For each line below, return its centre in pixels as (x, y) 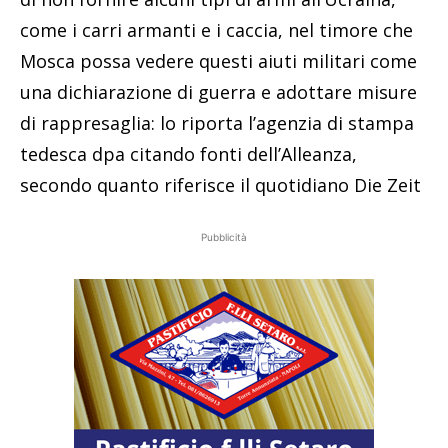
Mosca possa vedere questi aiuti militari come (218, 60)
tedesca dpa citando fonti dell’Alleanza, (188, 153)
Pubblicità (224, 236)
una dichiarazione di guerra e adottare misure (218, 91)
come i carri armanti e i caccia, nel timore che (216, 29)
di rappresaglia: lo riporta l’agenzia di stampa (217, 122)
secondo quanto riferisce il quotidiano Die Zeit (220, 184)
